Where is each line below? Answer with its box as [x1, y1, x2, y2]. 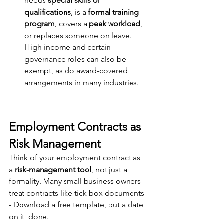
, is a [71, 7, 88, 17]
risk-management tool [15, 165, 91, 174]
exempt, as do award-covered [24, 66, 130, 75]
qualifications [24, 7, 71, 17]
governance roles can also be [24, 54, 128, 64]
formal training [88, 7, 141, 17]
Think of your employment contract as [9, 153, 142, 162]
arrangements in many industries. [24, 78, 139, 87]
